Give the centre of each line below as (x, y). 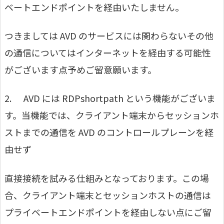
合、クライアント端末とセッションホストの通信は (108, 195)
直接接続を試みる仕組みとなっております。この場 (107, 178)
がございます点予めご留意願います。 (80, 70)
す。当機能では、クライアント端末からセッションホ (112, 115)
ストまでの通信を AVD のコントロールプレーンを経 (109, 132)
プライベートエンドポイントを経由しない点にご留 (108, 212)
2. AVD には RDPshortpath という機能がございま (110, 98)
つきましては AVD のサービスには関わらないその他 (109, 36)
